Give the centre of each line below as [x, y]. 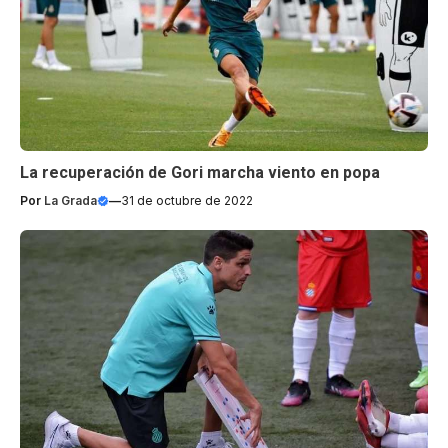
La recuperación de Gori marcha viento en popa [200, 172]
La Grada [70, 200]
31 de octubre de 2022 [187, 200]
